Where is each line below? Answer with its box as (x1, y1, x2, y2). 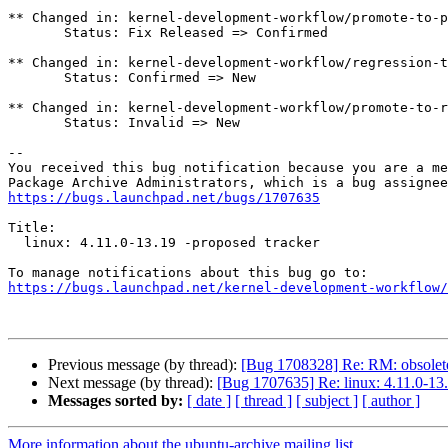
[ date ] (187, 392, 231, 410)
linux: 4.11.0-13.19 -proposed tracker (8, 235, 24, 251)
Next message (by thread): (48, 374, 217, 392)
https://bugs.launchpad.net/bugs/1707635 (8, 190, 320, 206)
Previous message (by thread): (48, 356, 241, 374)
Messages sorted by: (48, 392, 183, 410)
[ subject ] (296, 392, 358, 410)
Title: (8, 220, 56, 236)
